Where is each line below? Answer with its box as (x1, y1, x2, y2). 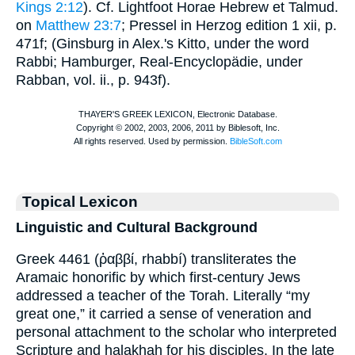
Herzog (196, 17, 242, 33)
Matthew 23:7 (36, 17, 121, 33)
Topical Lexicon (22, 192, 138, 210)
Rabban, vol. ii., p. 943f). (16, 71, 170, 88)
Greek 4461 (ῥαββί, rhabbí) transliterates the (16, 251, 296, 268)
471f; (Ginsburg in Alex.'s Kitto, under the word (16, 35, 309, 52)
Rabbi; (16, 53, 61, 70)
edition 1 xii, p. (242, 17, 337, 33)
